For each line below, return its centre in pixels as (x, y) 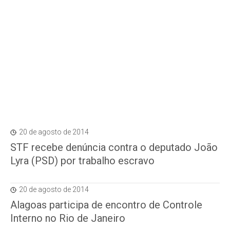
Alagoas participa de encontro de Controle (106, 205)
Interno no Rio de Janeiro (68, 218)
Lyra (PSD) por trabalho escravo (82, 161)
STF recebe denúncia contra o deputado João (114, 147)
